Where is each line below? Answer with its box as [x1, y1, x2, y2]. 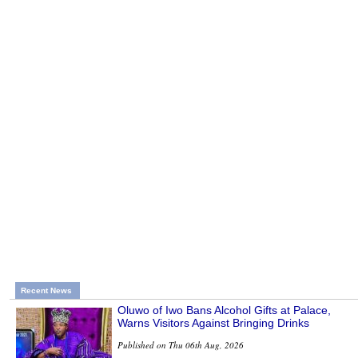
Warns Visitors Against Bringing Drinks [117, 316, 309, 330]
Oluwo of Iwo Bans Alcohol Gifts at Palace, [117, 304, 331, 317]
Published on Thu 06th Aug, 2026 [117, 339, 244, 352]
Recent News [21, 286, 72, 296]
